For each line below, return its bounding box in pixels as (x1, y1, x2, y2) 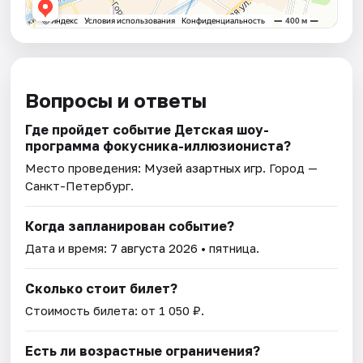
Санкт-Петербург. (25, 178, 135, 194)
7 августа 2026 (110, 241, 199, 256)
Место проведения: (25, 160, 145, 176)
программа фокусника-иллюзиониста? (25, 138, 292, 155)
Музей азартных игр (144, 160, 263, 176)
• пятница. (198, 241, 260, 256)
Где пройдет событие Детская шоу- (25, 122, 270, 139)
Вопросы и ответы (25, 88, 207, 113)
